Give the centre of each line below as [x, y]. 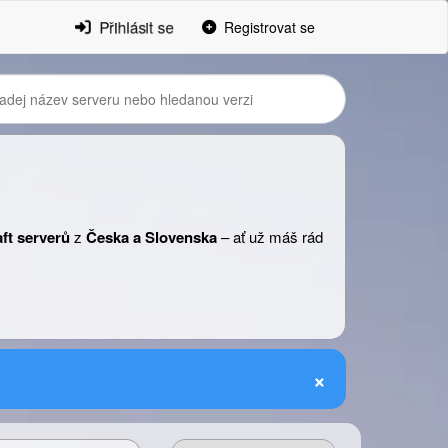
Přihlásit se [135, 27]
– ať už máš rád [270, 236]
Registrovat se [267, 27]
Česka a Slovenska [151, 237]
